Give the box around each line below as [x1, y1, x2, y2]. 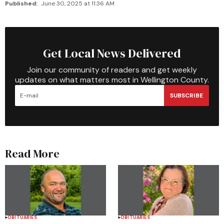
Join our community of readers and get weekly [27, 64, 197, 75]
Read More [5, 146, 59, 161]
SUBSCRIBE [170, 91, 203, 99]
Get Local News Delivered [43, 45, 181, 61]
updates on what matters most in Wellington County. [15, 74, 209, 85]
